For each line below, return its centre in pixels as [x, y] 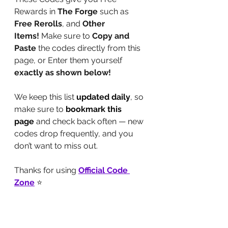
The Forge [78, 11]
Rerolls [48, 24]
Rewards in [36, 11]
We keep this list [45, 97]
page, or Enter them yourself [69, 60]
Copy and [112, 36]
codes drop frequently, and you [75, 134]
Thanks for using [46, 170]
